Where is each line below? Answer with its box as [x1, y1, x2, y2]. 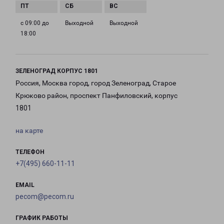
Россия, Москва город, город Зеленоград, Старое [15, 79, 176, 87]
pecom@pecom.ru [15, 192, 74, 201]
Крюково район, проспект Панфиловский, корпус [15, 91, 177, 100]
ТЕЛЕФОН [15, 148, 44, 156]
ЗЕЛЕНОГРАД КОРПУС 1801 [15, 67, 98, 75]
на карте [15, 126, 43, 135]
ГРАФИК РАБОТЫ [15, 214, 68, 222]
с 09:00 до [20, 19, 49, 27]
